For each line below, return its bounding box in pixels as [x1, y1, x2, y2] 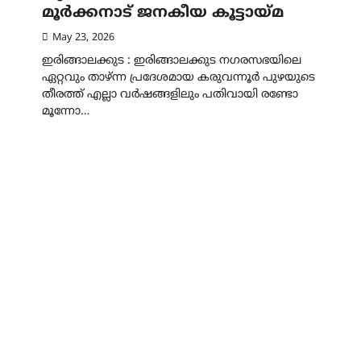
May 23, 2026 [52, 31, 114, 45]
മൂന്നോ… [42, 105, 89, 119]
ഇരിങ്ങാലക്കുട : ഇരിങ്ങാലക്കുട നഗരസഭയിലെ [42, 54, 301, 68]
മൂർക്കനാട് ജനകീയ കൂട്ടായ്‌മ [42, 4, 284, 23]
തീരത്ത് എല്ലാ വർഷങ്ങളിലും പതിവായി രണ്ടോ [42, 88, 298, 102]
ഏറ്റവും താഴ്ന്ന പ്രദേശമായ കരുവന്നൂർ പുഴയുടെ [42, 71, 315, 85]
